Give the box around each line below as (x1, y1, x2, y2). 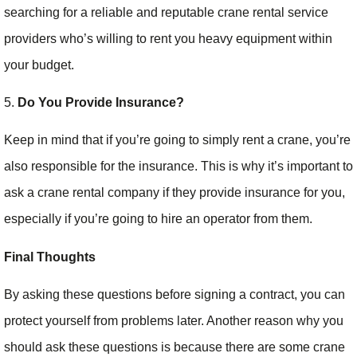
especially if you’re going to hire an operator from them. (4, 212, 316, 226)
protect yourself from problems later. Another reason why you (4, 314, 343, 328)
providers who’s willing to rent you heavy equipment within (4, 31, 332, 45)
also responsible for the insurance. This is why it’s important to (4, 159, 353, 174)
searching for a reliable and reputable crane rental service (4, 5, 328, 19)
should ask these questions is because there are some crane (4, 340, 345, 355)
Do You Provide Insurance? (18, 95, 184, 109)
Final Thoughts (4, 249, 96, 264)
